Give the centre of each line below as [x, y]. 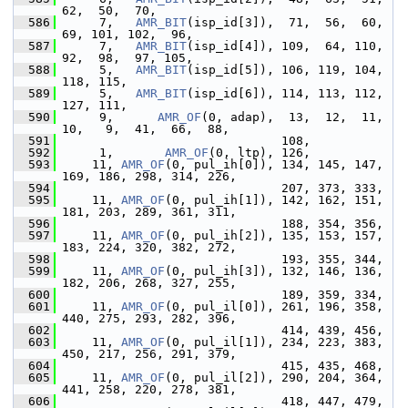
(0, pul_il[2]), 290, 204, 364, [274, 377]
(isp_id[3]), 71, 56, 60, [285, 22]
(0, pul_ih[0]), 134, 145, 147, [274, 164]
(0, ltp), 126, [260, 153]
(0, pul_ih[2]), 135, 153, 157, [274, 235]
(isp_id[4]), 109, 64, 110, [285, 46]
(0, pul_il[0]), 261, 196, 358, [274, 306]
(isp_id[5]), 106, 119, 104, [285, 70]
